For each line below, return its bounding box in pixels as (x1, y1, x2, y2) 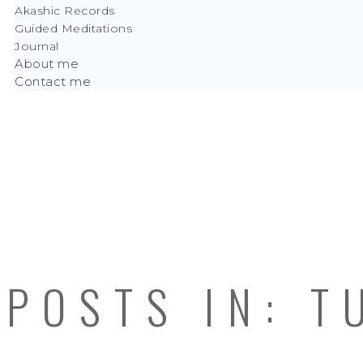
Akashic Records (15, 3, 115, 18)
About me (15, 56, 79, 71)
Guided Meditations (15, 21, 132, 36)
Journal (15, 39, 59, 53)
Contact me (15, 74, 91, 89)
